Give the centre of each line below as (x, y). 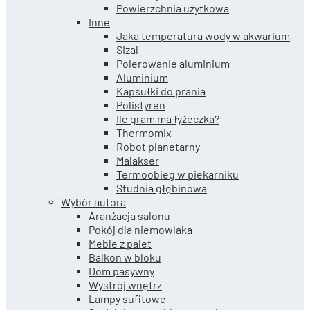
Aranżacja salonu (129, 215)
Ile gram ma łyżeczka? (168, 118)
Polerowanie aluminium (173, 63)
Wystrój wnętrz (125, 284)
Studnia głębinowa (162, 188)
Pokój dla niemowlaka (140, 229)
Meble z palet (120, 243)
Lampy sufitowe (127, 298)
